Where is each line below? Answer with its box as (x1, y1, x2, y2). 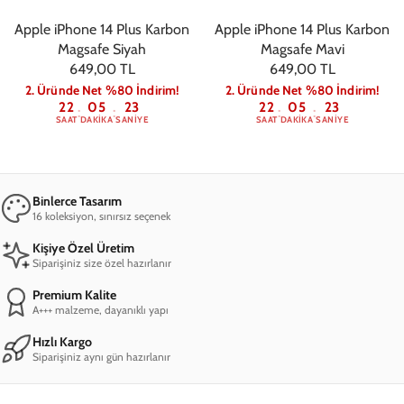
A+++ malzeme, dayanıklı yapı (32, 302, 169, 317)
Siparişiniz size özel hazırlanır (32, 255, 171, 270)
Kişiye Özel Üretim (32, 239, 134, 256)
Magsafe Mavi (260, 40, 344, 58)
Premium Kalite (32, 286, 116, 303)
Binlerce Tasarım (32, 192, 122, 209)
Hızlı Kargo (32, 333, 92, 350)
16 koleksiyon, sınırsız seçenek (32, 208, 170, 223)
